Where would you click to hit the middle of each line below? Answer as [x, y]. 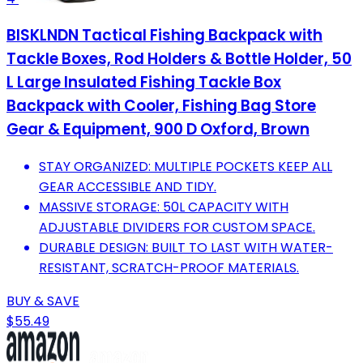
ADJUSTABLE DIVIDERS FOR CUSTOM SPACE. [177, 228]
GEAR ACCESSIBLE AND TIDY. [128, 187]
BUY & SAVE [43, 301]
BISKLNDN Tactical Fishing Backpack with [164, 36]
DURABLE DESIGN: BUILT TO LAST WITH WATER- [186, 248]
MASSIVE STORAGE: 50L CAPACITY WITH [164, 207]
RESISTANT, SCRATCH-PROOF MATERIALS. [169, 268]
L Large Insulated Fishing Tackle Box [144, 83]
